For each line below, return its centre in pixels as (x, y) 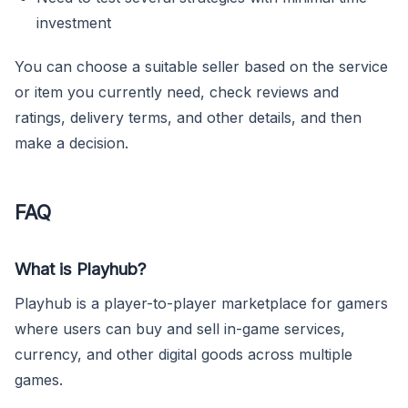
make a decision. (71, 143)
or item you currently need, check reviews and (177, 92)
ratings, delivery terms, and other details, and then (188, 117)
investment (74, 22)
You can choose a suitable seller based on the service (201, 66)
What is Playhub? (81, 268)
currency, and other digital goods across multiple (184, 354)
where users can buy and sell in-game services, (180, 328)
